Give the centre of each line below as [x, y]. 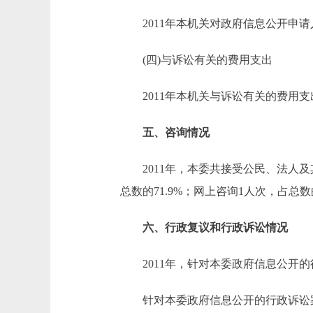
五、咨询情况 [165, 132]
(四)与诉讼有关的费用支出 [196, 60]
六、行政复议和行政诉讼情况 [204, 227]
